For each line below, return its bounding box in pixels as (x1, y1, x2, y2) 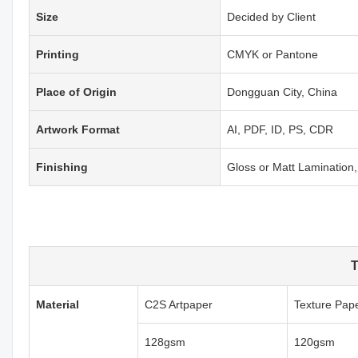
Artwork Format (36, 122, 120, 136)
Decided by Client (227, 10, 316, 23)
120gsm (294, 335, 338, 348)
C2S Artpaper (145, 297, 213, 311)
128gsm (145, 335, 185, 348)
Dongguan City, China (227, 85, 337, 98)
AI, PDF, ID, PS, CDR (227, 122, 333, 136)
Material (36, 297, 79, 311)
